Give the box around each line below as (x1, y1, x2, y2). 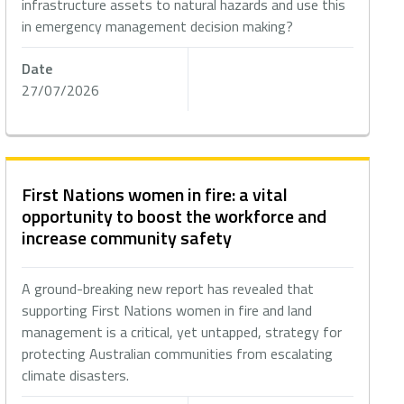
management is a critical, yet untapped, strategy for (22, 321, 343, 343)
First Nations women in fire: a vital (22, 180, 289, 208)
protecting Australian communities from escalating (22, 343, 334, 364)
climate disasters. (22, 364, 130, 386)
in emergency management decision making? (22, 15, 294, 37)
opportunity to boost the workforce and (22, 202, 327, 230)
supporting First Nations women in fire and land (22, 299, 313, 321)
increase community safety (22, 224, 233, 252)
